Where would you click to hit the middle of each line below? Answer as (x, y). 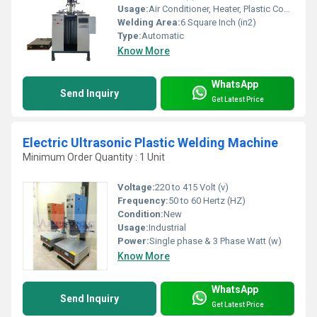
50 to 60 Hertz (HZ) (207, 201)
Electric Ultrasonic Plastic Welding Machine (150, 143)
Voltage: (136, 188)
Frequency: (143, 201)
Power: (133, 241)
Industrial (167, 228)
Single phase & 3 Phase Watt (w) (215, 241)
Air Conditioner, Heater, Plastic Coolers (216, 9)
